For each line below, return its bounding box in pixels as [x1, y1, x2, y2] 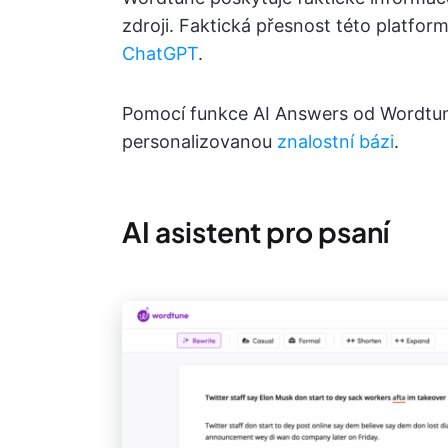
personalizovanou [122, 131, 277, 153]
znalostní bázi [277, 131, 394, 153]
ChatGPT [122, 43, 198, 65]
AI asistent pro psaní [122, 214, 389, 250]
